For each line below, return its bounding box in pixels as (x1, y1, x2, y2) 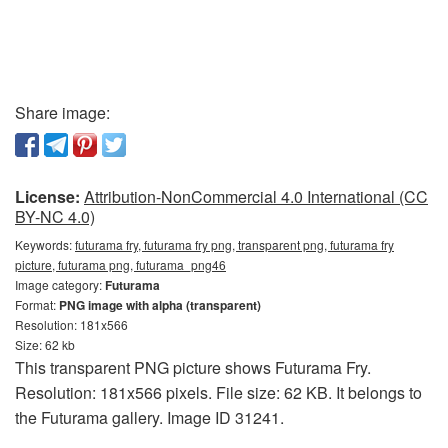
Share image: (15, 101, 110, 124)
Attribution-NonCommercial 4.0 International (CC (84, 185, 428, 208)
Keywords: (15, 236, 75, 253)
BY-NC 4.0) (15, 205, 95, 228)
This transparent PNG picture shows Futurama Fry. (15, 356, 371, 379)
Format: (15, 296, 59, 313)
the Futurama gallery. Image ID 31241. (15, 406, 284, 429)
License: (15, 185, 80, 208)
